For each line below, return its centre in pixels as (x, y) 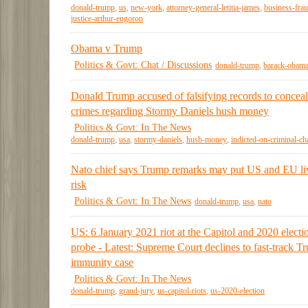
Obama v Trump (107, 48)
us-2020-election (238, 291)
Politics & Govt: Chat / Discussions (143, 65)
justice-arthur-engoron (107, 19)
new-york (146, 8)
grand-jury (136, 291)
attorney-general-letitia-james (213, 8)
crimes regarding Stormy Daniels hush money (170, 111)
